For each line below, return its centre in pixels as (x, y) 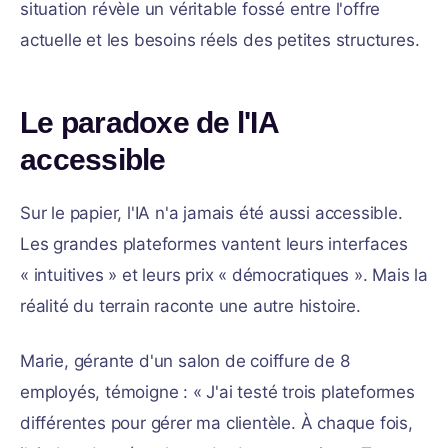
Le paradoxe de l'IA (149, 122)
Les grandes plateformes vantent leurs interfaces (214, 244)
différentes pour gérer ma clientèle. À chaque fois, (216, 423)
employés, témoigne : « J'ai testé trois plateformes (217, 392)
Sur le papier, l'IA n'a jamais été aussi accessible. (211, 213)
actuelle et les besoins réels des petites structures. (220, 40)
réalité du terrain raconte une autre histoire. (190, 306)
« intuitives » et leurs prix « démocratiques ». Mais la (224, 275)
